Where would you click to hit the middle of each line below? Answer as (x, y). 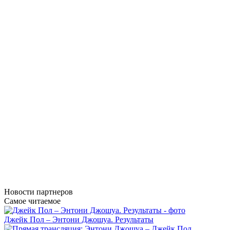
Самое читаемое (32, 201)
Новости (19, 191)
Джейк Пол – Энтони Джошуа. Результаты (79, 219)
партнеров (54, 191)
